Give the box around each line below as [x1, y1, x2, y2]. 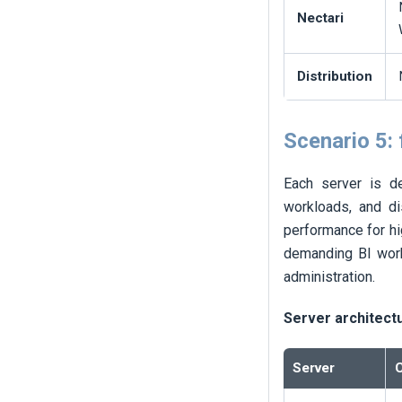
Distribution [297, 68, 372, 85]
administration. [284, 268, 375, 286]
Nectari [297, 10, 344, 27]
